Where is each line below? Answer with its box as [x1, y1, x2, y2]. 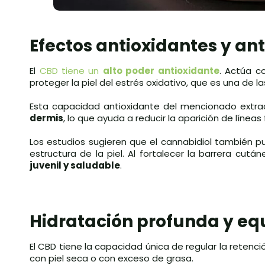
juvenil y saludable [30, 159, 120, 172]
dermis [30, 112, 63, 125]
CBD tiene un [39, 64, 103, 77]
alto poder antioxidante [102, 64, 219, 77]
